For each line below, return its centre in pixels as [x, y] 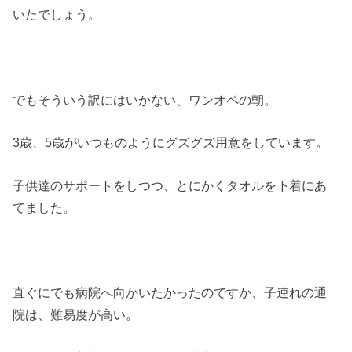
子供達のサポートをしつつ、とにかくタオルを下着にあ [170, 185]
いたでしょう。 [57, 15]
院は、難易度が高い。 [76, 315]
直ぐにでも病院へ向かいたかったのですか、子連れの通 [170, 293]
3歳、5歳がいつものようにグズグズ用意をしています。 [171, 143]
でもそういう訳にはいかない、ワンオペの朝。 [145, 99]
